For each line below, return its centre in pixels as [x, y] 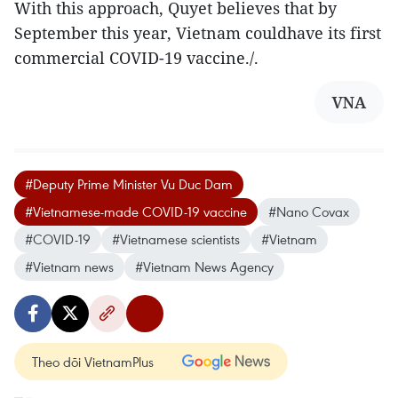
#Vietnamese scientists [176, 239]
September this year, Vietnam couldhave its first [198, 33]
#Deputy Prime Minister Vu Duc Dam [129, 184]
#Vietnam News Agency [204, 267]
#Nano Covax [309, 212]
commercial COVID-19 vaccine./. [136, 58]
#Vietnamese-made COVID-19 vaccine [136, 212]
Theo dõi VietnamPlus [93, 362]
